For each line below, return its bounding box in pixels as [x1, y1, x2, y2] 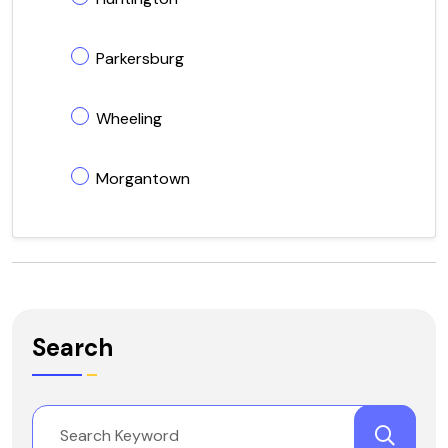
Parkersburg [96, 47, 184, 69]
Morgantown [96, 167, 190, 189]
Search [32, 332, 113, 364]
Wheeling [96, 107, 162, 129]
